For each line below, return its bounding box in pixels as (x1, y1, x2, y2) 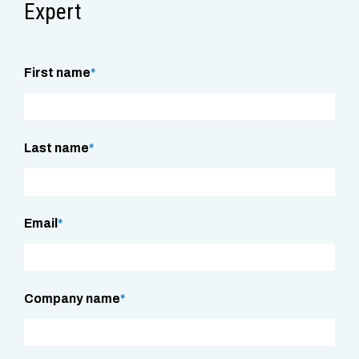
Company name (24, 292, 120, 306)
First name (24, 66, 91, 80)
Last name (24, 141, 89, 155)
